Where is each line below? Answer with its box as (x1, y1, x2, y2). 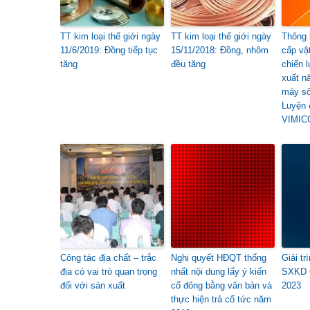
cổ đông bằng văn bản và (171, 280, 272, 291)
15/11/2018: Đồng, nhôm (171, 45, 268, 55)
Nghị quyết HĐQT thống (171, 253, 266, 263)
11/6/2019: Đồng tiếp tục (60, 45, 158, 55)
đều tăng (171, 59, 206, 69)
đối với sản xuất (60, 280, 125, 291)
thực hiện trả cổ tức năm (171, 294, 271, 304)
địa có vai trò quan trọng (60, 266, 157, 277)
